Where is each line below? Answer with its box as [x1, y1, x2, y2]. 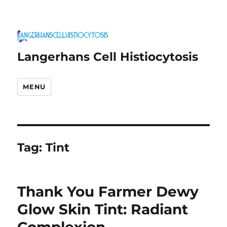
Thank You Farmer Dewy [17, 183, 199, 200]
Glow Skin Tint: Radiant [17, 201, 188, 218]
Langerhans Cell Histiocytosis [17, 50, 199, 64]
